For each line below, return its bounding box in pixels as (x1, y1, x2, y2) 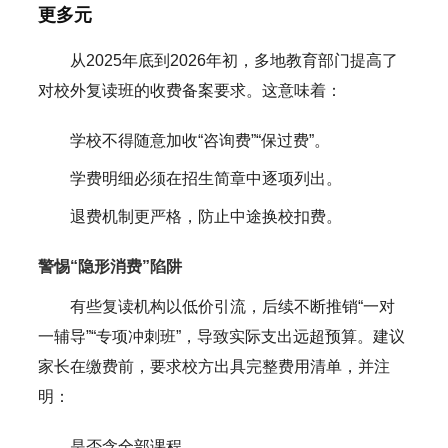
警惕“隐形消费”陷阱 (37, 257, 182, 275)
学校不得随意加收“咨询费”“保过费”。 (69, 131, 330, 149)
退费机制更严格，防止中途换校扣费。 (69, 207, 342, 225)
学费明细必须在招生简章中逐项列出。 (69, 169, 342, 187)
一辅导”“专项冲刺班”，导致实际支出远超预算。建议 (37, 327, 405, 345)
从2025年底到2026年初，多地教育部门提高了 (69, 51, 398, 69)
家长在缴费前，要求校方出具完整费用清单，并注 (37, 357, 390, 375)
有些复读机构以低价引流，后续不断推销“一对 (69, 297, 395, 315)
